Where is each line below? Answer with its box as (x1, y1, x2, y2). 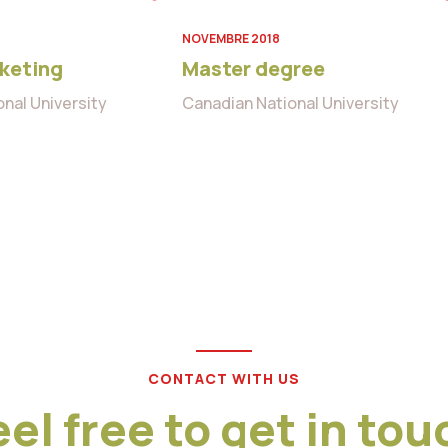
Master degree (182, 55, 325, 83)
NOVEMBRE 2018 (182, 30, 280, 48)
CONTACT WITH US (148, 369, 300, 389)
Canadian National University (182, 92, 399, 115)
